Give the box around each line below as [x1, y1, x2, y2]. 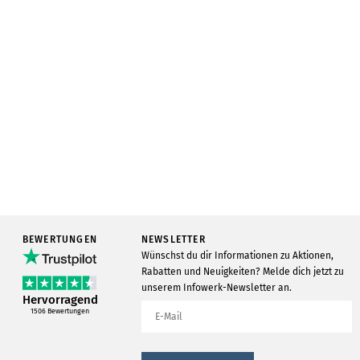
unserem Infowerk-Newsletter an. [141, 282, 292, 293]
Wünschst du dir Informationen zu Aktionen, [141, 250, 333, 261]
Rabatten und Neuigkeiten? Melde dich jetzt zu [141, 266, 344, 277]
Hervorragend [22, 292, 98, 307]
